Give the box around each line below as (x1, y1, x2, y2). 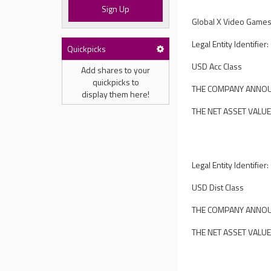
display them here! (82, 88, 149, 100)
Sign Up (102, 2, 130, 15)
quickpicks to (92, 76, 139, 88)
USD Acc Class (192, 60, 243, 73)
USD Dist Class (192, 181, 244, 194)
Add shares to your (81, 64, 150, 76)
